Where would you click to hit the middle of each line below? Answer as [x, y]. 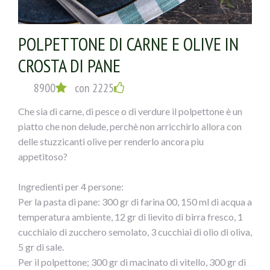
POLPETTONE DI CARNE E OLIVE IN [128, 44]
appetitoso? [43, 157]
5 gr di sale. [41, 247]
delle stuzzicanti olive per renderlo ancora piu [111, 142]
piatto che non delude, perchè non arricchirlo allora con [130, 127]
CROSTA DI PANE [69, 66]
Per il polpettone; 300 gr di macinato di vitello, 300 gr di [132, 262]
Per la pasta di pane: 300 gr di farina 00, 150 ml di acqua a [135, 202]
